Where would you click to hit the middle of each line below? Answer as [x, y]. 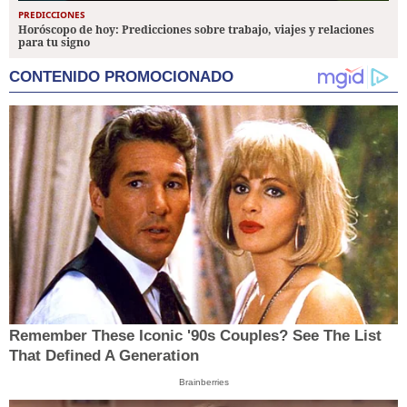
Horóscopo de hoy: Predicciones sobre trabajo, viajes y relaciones [196, 29]
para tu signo [54, 42]
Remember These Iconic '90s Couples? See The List [195, 335]
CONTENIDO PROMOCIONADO [121, 76]
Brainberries [203, 382]
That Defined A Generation [104, 355]
